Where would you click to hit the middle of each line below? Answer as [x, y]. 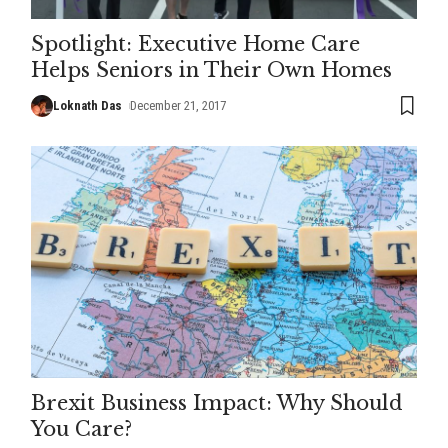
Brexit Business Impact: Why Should [216, 402]
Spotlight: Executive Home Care [195, 43]
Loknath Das [87, 105]
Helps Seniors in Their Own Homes [211, 69]
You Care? [81, 428]
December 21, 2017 [178, 105]
